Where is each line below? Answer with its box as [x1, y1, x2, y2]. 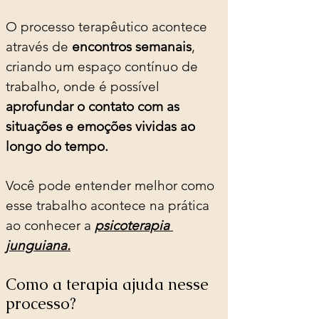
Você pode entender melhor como [6, 177, 218, 194]
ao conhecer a [6, 216, 95, 234]
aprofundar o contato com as [6, 98, 183, 115]
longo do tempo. [6, 137, 108, 155]
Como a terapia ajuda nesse [6, 273, 213, 295]
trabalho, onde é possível [6, 78, 163, 95]
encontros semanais [72, 38, 192, 55]
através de [6, 38, 72, 55]
